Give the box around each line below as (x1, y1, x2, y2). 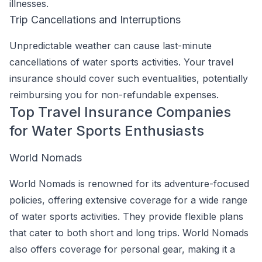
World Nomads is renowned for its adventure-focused (9, 178, 249, 189)
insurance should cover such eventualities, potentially (9, 73, 248, 84)
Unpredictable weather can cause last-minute (9, 40, 212, 51)
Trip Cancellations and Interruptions (9, 13, 181, 26)
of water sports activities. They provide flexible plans (9, 211, 243, 222)
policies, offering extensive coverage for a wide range (9, 194, 247, 206)
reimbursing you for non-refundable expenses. (9, 89, 219, 101)
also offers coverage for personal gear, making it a (9, 243, 235, 255)
